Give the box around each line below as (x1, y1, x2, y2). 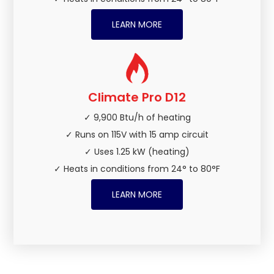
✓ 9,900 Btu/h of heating (83, 111, 191, 124)
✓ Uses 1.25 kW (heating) (84, 146, 190, 158)
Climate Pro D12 (88, 89, 186, 106)
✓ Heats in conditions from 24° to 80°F (54, 163, 220, 176)
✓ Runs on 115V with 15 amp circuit (65, 128, 209, 141)
